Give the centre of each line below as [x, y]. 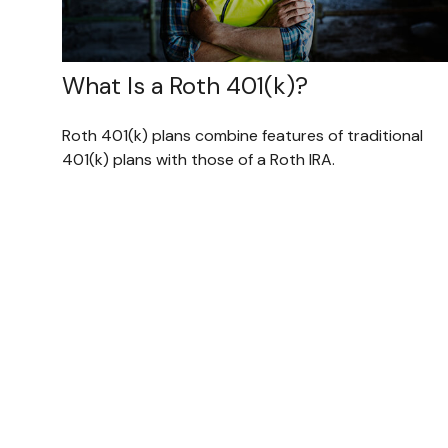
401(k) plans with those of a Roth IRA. [198, 160]
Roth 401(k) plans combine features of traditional [242, 136]
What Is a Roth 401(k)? [185, 86]
